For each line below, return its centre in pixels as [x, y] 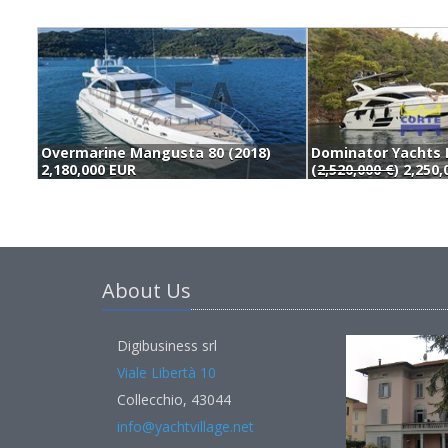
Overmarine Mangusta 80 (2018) [156, 152]
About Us [146, 290]
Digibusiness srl [167, 345]
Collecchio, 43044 [174, 399]
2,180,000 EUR [88, 169]
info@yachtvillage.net [185, 426]
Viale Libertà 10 [166, 372]
